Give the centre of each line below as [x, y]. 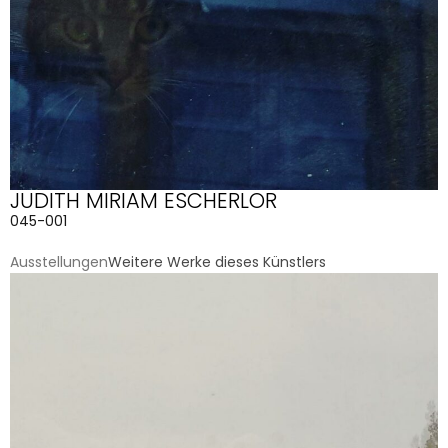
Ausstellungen [59, 261]
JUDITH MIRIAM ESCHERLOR [143, 200]
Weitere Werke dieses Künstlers [217, 261]
